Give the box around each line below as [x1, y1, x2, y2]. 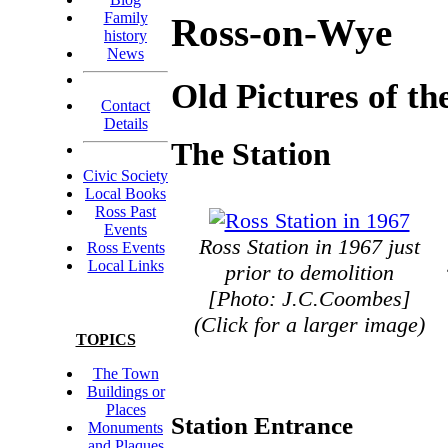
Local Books [85, 185, 166, 202]
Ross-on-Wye [171, 12, 392, 55]
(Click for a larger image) [193, 311, 425, 337]
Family [103, 9, 148, 26]
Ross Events [86, 239, 165, 256]
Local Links [87, 257, 164, 274]
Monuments [88, 419, 163, 436]
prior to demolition [224, 259, 394, 285]
